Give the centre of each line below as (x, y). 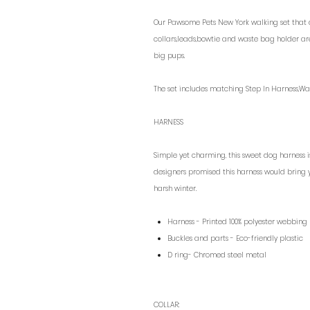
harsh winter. (176, 189)
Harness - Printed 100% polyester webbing (237, 222)
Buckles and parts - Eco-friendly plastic (235, 238)
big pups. (169, 56)
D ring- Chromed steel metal (218, 255)
